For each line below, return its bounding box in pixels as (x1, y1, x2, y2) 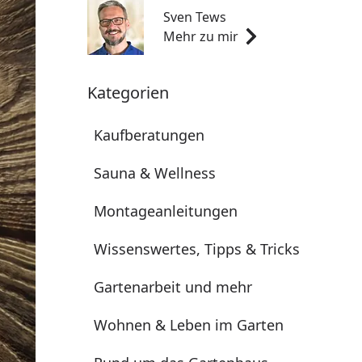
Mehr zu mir (163, 27, 238, 45)
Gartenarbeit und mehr (94, 277, 252, 297)
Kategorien (87, 82, 169, 103)
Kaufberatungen (94, 125, 204, 145)
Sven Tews (163, 8, 226, 26)
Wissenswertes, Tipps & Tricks (94, 239, 300, 259)
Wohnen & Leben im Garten (94, 315, 284, 335)
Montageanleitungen (94, 201, 238, 221)
